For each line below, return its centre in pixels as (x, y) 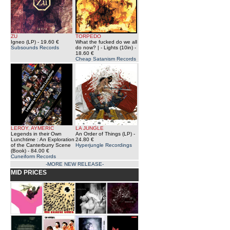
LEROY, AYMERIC (32, 128)
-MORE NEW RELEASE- (74, 164)
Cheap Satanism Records (106, 59)
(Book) (18, 151)
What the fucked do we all (106, 42)
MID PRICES (29, 172)
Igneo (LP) (23, 42)
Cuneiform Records (33, 156)
